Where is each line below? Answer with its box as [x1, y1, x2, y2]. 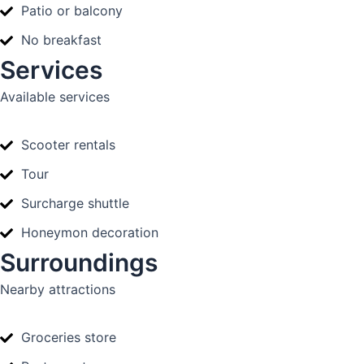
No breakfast [21, 32, 102, 48]
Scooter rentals [21, 136, 115, 153]
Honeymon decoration [21, 224, 158, 240]
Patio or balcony [21, 2, 123, 19]
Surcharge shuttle [21, 195, 129, 211]
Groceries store [21, 329, 116, 345]
